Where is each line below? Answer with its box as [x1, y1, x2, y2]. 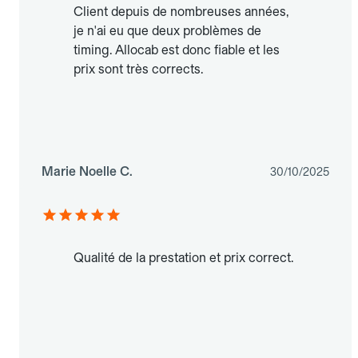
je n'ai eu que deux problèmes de [74, 23, 261, 39]
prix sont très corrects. [74, 62, 203, 78]
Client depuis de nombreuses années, [74, 4, 288, 20]
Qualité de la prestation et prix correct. [74, 250, 293, 266]
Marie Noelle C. [42, 164, 133, 180]
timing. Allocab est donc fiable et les [74, 42, 280, 58]
